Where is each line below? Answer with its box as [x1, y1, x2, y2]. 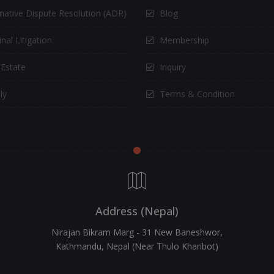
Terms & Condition [160, 87, 235, 100]
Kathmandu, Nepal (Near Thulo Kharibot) [56, 240, 218, 252]
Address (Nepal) [95, 203, 179, 218]
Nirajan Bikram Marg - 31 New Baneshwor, [51, 226, 223, 238]
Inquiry [160, 61, 186, 73]
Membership [160, 34, 209, 46]
